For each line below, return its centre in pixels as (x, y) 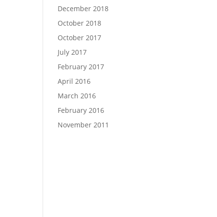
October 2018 (80, 23)
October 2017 (80, 38)
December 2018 (83, 8)
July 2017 (72, 52)
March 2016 (77, 96)
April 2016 (74, 81)
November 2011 (84, 125)
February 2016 (81, 110)
